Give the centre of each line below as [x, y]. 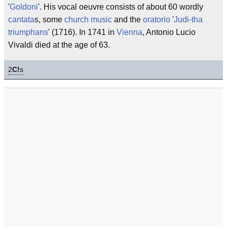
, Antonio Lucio [169, 32]
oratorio [157, 20]
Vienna [129, 32]
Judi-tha [188, 20]
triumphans [28, 32]
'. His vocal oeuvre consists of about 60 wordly [121, 7]
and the [127, 20]
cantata [21, 20]
